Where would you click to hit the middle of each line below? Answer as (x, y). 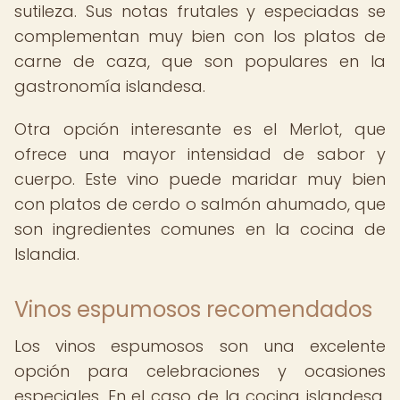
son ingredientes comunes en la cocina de (200, 229)
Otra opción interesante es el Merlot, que (200, 129)
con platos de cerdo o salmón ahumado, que (200, 204)
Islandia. (47, 254)
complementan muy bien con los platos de (200, 36)
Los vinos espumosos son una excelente (200, 346)
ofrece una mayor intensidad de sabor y (200, 154)
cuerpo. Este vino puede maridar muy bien (200, 179)
